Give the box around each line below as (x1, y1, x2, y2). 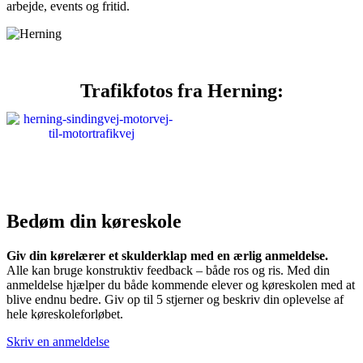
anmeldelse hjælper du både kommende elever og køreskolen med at (6, 277, 355, 292)
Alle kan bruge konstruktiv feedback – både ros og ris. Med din (6, 263, 330, 277)
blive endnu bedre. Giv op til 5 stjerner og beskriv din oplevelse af (6, 292, 344, 306)
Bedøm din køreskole (6, 210, 181, 232)
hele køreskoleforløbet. (6, 306, 123, 321)
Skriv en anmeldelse (6, 334, 109, 348)
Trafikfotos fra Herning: (79, 79, 284, 101)
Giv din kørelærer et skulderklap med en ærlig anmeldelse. (6, 248, 328, 263)
